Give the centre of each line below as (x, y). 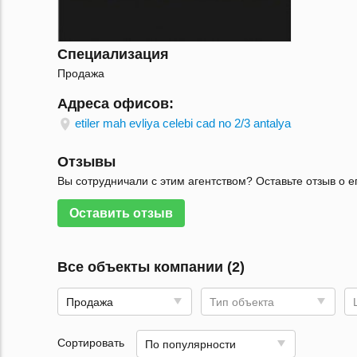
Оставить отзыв (121, 213)
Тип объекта (242, 302)
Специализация (113, 54)
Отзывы (86, 161)
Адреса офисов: (116, 103)
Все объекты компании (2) (151, 267)
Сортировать (91, 342)
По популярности (190, 344)
